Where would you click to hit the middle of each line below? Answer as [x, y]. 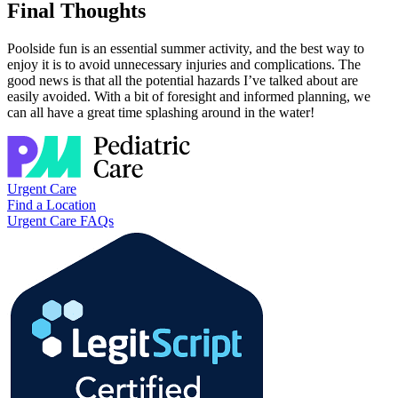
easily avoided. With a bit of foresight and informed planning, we [189, 96]
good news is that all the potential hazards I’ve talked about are [183, 80]
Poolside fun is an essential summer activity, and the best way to [186, 48]
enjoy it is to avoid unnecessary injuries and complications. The [184, 64]
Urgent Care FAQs [60, 220]
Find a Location [52, 204]
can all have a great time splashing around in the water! [161, 112]
